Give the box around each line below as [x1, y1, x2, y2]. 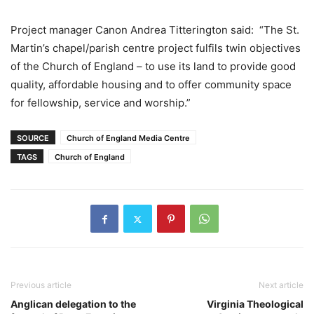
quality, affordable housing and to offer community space [11, 78, 292, 92]
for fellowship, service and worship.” [11, 96, 191, 110]
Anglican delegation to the [11, 298, 136, 310]
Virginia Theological [207, 298, 303, 310]
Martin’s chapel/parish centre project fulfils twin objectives [11, 41, 301, 55]
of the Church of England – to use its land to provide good [11, 60, 296, 74]
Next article [259, 280, 303, 291]
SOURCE [17, 133, 49, 144]
